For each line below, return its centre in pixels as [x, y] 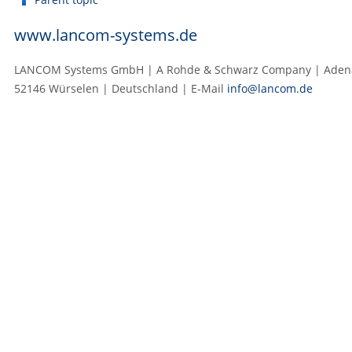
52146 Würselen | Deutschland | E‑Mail [121, 88]
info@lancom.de [270, 88]
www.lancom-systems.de [106, 35]
